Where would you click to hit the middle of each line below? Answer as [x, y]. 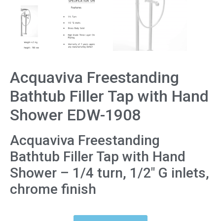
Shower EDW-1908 [75, 115]
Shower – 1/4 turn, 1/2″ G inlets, [110, 173]
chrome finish [53, 189]
